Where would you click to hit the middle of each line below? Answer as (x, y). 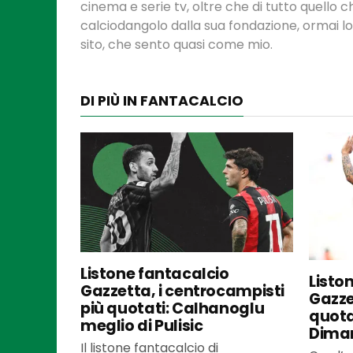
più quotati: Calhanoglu (173, 308)
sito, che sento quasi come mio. (176, 44)
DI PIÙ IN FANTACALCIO (162, 100)
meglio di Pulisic (142, 325)
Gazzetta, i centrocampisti (183, 291)
